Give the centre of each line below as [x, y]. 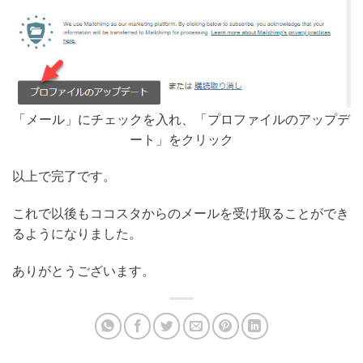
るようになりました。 [77, 233]
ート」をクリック [181, 139]
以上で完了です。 [64, 176]
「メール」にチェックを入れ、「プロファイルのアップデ [181, 118]
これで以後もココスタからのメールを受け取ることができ [181, 213]
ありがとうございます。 [83, 270]
